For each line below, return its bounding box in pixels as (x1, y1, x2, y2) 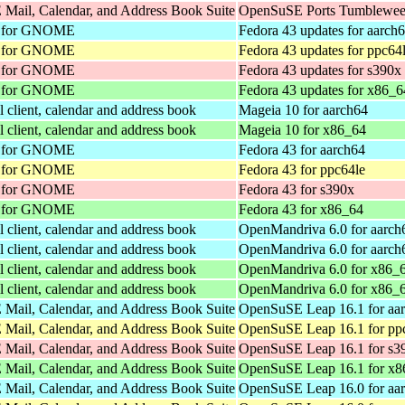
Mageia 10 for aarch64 (239, 101, 368, 118)
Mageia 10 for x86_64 (239, 121, 366, 137)
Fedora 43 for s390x (239, 181, 354, 197)
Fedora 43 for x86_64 (239, 201, 363, 217)
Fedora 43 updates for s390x (239, 61, 401, 78)
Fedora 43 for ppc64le (239, 161, 365, 177)
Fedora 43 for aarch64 (239, 141, 365, 157)
